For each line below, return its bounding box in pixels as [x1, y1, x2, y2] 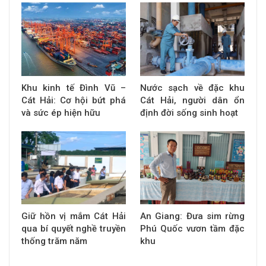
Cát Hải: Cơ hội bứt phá [21, 94, 126, 106]
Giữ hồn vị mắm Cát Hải [21, 210, 126, 221]
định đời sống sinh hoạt [140, 107, 238, 118]
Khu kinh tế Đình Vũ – [21, 82, 126, 93]
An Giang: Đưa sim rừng [140, 210, 245, 221]
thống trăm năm [21, 235, 87, 246]
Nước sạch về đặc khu [140, 82, 245, 93]
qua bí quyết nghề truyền [21, 223, 126, 234]
